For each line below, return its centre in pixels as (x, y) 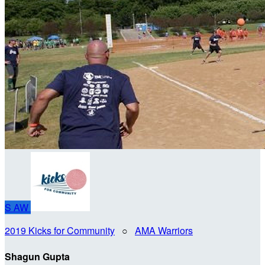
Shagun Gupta (37, 257)
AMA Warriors (164, 230)
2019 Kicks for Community (60, 230)
